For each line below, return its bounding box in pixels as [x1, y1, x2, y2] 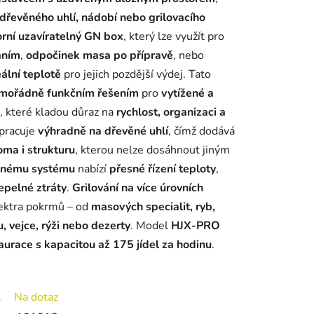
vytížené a [161, 86, 214, 102]
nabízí [75, 161, 109, 177]
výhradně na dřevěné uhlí [38, 123, 168, 139]
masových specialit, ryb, [91, 199, 215, 215]
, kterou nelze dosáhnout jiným [75, 142, 230, 158]
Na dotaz [14, 289, 58, 306]
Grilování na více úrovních [72, 180, 203, 196]
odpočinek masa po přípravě [26, 48, 173, 64]
